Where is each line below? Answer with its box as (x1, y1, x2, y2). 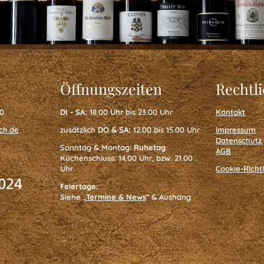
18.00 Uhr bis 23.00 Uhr (89, 107, 173, 117)
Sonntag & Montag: (60, 143, 134, 153)
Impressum (216, 125, 256, 135)
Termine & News (85, 192, 146, 202)
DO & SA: (95, 125, 133, 135)
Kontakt (216, 107, 246, 117)
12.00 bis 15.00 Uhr (133, 125, 200, 135)
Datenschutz (216, 136, 262, 146)
